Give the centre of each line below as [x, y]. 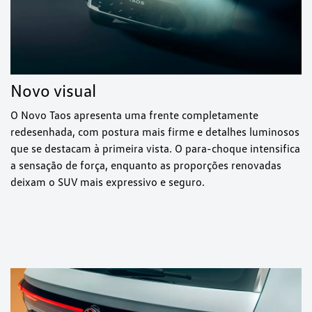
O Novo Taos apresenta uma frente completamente [134, 115]
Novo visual [53, 90]
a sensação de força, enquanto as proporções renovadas [146, 165]
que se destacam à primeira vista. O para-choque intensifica [155, 148]
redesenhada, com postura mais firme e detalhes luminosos [155, 131]
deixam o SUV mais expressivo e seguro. [108, 181]
